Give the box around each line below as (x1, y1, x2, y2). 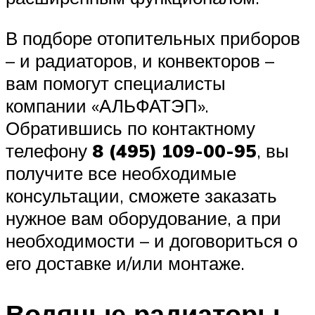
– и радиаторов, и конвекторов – (6, 49, 274, 72)
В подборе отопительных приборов (6, 26, 300, 49)
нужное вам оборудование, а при (6, 206, 281, 229)
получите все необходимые (6, 161, 236, 184)
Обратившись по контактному (6, 116, 255, 139)
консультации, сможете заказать (6, 184, 277, 207)
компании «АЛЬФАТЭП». (6, 94, 209, 117)
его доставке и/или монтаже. (6, 251, 245, 274)
